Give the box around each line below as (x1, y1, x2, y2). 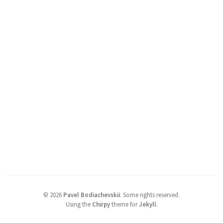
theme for (110, 200, 139, 208)
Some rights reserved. (123, 190, 180, 199)
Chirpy (92, 200, 110, 208)
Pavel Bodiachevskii (63, 190, 120, 199)
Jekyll (138, 200, 156, 208)
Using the (65, 200, 92, 208)
